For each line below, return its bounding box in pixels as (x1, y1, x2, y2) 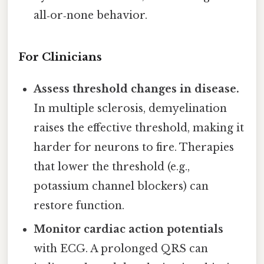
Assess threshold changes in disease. (34, 82, 240, 95)
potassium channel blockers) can (34, 179, 209, 193)
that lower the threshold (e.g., (34, 160, 190, 173)
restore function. (34, 199, 125, 212)
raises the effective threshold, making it (34, 121, 245, 134)
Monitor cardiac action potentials (34, 222, 224, 236)
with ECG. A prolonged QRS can (34, 242, 209, 255)
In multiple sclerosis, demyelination (34, 101, 227, 115)
